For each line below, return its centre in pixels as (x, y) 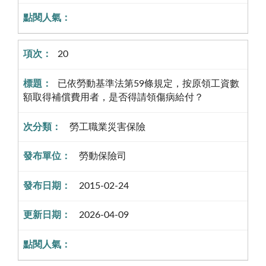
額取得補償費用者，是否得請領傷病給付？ (113, 98)
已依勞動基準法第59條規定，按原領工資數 (148, 84)
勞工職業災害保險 (106, 127)
